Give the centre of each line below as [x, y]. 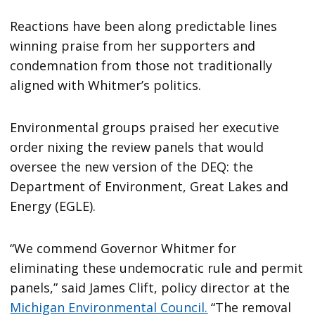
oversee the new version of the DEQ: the [132, 167]
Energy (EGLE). [53, 206]
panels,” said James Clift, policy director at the [150, 288]
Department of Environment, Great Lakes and [149, 187]
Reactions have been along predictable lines [144, 26]
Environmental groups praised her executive [145, 128]
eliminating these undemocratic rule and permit [157, 268]
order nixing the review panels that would [137, 147]
